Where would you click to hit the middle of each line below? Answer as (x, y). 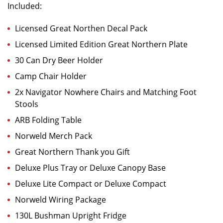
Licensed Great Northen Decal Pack (81, 29)
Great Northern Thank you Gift (72, 152)
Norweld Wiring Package (60, 200)
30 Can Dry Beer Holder (59, 60)
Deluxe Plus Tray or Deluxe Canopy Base (90, 168)
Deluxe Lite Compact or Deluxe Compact (91, 184)
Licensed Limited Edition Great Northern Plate (101, 45)
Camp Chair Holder (51, 76)
